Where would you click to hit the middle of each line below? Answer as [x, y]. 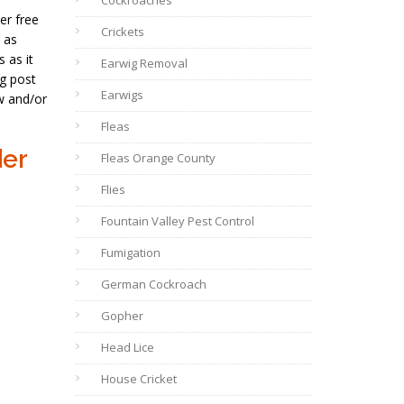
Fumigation [130, 252]
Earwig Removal [144, 63]
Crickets [122, 32]
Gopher [122, 316]
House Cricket [138, 379]
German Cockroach [153, 284]
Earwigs [122, 95]
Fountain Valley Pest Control [177, 221]
